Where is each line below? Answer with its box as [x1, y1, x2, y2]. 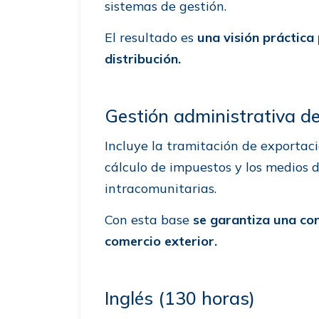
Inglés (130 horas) [105, 286, 255, 309]
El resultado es [105, 28, 197, 46]
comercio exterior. [105, 232, 217, 249]
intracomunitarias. [105, 179, 220, 197]
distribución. [105, 50, 181, 67]
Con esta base [105, 211, 193, 228]
